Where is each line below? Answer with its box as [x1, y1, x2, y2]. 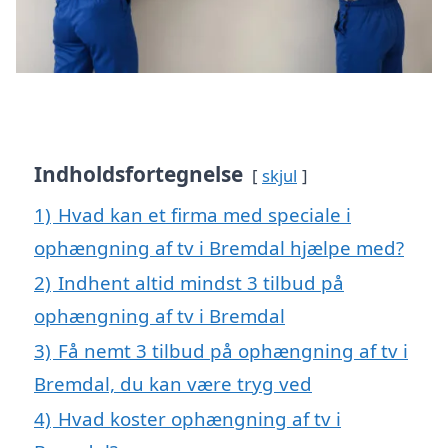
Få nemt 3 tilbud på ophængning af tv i [58, 338, 408, 364]
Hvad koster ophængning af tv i [58, 406, 341, 432]
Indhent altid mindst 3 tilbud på [58, 270, 344, 296]
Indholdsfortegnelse [34, 160, 243, 189]
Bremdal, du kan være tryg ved [34, 371, 312, 397]
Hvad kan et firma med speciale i [58, 202, 351, 228]
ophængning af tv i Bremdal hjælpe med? [34, 235, 404, 261]
